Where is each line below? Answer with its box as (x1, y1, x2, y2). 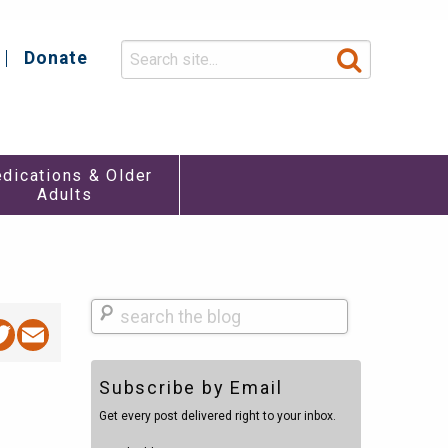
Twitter (15, 315, 118, 354)
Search (90, 303, 136, 320)
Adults (37, 185, 93, 204)
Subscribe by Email (98, 377, 283, 399)
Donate (24, 48, 89, 68)
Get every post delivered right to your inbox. (98, 408, 336, 423)
